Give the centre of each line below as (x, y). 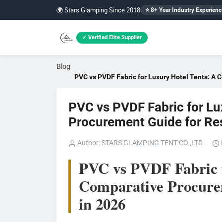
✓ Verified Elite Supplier (112, 37)
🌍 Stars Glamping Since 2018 (98, 10)
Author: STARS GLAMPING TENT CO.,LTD (139, 143)
